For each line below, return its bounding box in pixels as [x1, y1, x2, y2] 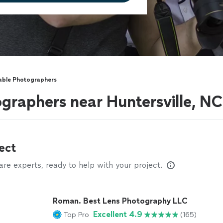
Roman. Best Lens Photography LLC [53, 196, 188, 206]
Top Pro [64, 210, 89, 219]
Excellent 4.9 [93, 210, 142, 219]
